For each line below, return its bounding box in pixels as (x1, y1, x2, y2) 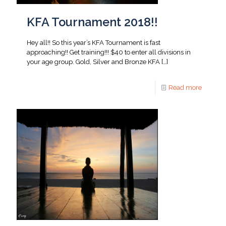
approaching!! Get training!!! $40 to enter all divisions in (27, 48, 191, 56)
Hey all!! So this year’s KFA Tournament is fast (27, 39, 160, 46)
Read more (168, 84, 202, 91)
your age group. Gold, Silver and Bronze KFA (27, 58, 160, 66)
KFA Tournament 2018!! (27, 15, 158, 29)
